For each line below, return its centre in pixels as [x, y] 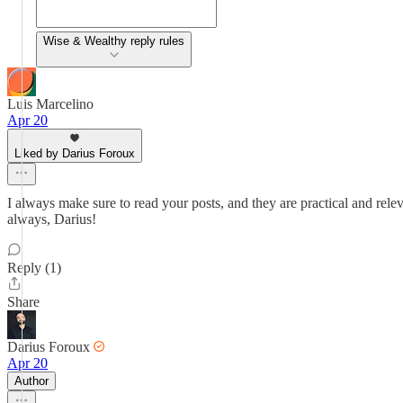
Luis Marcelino [50, 104]
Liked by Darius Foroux [75, 153]
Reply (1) [34, 268]
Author [31, 381]
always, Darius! [52, 219]
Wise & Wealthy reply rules [114, 41]
